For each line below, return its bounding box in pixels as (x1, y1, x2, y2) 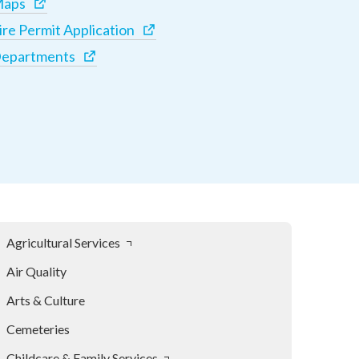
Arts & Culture (6, 292, 85, 308)
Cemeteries (6, 321, 70, 337)
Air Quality (6, 264, 67, 279)
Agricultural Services (6, 235, 120, 250)
